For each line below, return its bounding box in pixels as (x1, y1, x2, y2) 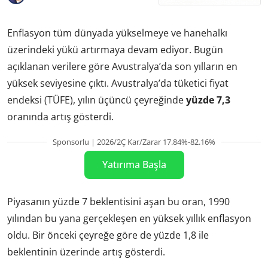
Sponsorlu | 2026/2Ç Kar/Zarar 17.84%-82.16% (53, 136, 215, 147)
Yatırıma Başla (102, 157, 166, 171)
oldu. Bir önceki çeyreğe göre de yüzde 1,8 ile (7, 229, 209, 242)
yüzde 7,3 (186, 93, 230, 106)
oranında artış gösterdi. (7, 109, 114, 123)
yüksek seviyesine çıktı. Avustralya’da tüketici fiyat (7, 76, 229, 90)
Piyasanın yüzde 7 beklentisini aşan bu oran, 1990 (7, 195, 230, 209)
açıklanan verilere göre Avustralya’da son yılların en (7, 59, 237, 73)
